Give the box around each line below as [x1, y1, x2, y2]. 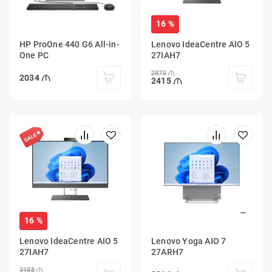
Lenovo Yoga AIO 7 [151, 236, 226, 246]
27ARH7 [151, 246, 184, 257]
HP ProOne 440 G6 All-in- [19, 39, 120, 49]
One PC [19, 50, 49, 60]
